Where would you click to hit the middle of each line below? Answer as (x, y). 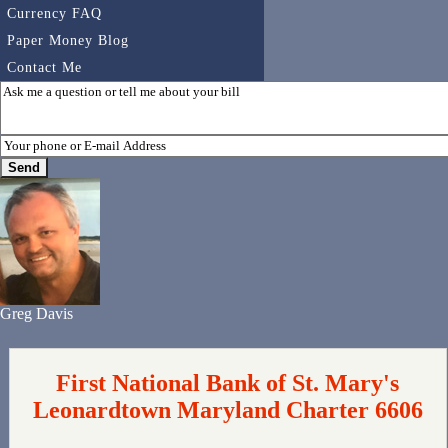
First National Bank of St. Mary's (228, 383)
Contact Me (44, 67)
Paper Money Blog (68, 40)
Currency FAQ (54, 13)
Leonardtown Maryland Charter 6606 (227, 410)
